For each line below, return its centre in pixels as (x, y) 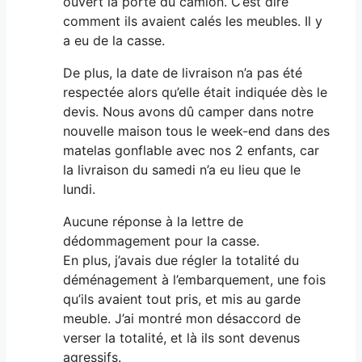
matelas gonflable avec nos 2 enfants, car (191, 150)
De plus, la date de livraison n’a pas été (183, 72)
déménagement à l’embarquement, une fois (194, 279)
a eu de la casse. (114, 40)
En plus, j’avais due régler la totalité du (181, 260)
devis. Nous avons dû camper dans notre (188, 111)
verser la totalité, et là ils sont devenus (181, 337)
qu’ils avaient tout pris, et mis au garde (182, 299)
